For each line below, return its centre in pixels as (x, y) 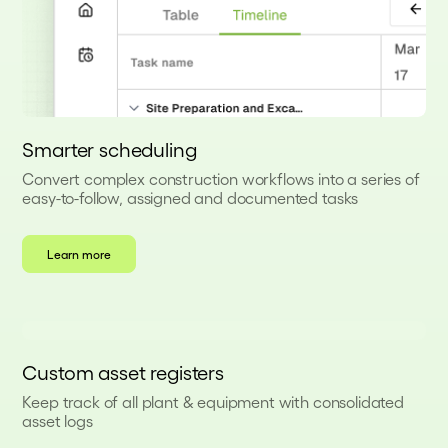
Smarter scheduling (109, 149)
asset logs (57, 421)
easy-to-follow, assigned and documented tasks (190, 198)
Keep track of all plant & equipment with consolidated (213, 402)
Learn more (79, 254)
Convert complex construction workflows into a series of (221, 179)
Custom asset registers (123, 372)
